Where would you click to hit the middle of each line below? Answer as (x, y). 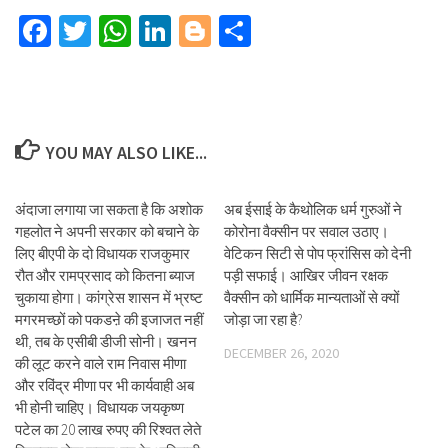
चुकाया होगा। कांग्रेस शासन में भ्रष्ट (109, 297)
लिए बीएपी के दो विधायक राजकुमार (102, 253)
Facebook (113, 31)
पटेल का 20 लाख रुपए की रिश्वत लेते (108, 429)
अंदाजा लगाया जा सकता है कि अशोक (109, 209)
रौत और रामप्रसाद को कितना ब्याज (105, 275)
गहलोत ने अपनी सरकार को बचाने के (107, 231)
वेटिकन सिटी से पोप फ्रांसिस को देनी (317, 253)
